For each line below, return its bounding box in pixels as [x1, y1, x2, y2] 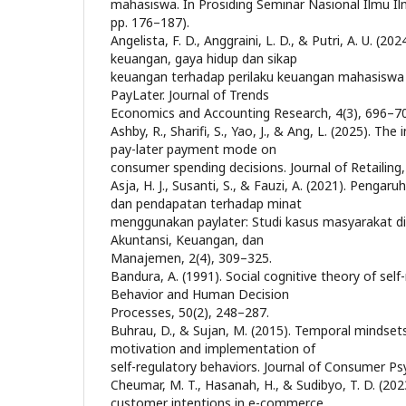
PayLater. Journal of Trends [111, 86, 269, 103]
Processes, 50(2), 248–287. [111, 304, 269, 321]
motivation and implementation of [111, 340, 315, 357]
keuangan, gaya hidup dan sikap [111, 50, 297, 67]
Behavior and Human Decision [111, 285, 289, 303]
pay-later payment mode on [111, 140, 276, 158]
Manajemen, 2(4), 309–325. [111, 249, 272, 266]
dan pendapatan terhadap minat [111, 195, 302, 212]
